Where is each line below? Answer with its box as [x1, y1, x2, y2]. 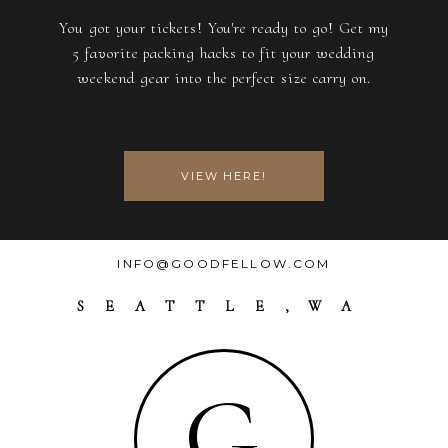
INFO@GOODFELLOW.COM [117, 256, 331, 272]
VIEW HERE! [180, 168, 268, 183]
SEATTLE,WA [76, 297, 372, 316]
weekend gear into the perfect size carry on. [77, 68, 371, 89]
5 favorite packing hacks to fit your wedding [72, 43, 376, 64]
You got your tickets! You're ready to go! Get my [59, 18, 389, 39]
